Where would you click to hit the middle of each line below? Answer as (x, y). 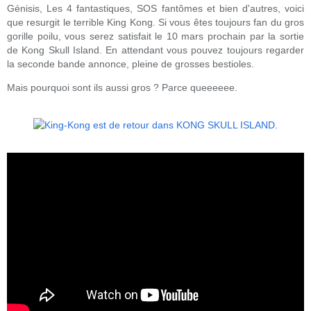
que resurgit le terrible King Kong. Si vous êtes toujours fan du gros (155, 22)
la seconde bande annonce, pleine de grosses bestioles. (131, 64)
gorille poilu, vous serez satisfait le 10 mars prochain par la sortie (155, 36)
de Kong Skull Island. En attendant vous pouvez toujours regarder (155, 50)
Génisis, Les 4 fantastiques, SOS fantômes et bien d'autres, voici (155, 8)
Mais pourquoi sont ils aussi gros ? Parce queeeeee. (124, 87)
